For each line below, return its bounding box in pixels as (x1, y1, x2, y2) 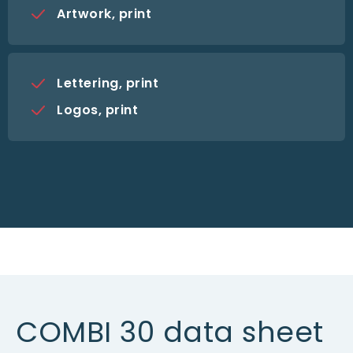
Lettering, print (57, 74, 158, 92)
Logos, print (57, 101, 138, 119)
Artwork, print (57, 5, 151, 23)
